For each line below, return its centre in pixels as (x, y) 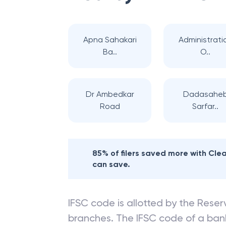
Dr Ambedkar (110, 94)
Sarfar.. (206, 106)
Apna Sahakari (110, 40)
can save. (111, 164)
